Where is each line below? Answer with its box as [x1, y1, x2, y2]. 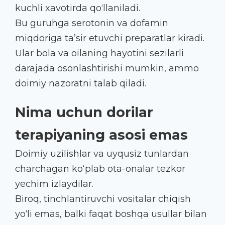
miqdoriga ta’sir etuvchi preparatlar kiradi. [15, 32, 204, 44]
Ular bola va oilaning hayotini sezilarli [15, 47, 184, 59]
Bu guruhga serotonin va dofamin [15, 17, 168, 29]
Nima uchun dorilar [15, 103, 153, 121]
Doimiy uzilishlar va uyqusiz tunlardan [15, 148, 189, 159]
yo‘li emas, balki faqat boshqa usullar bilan [15, 208, 207, 219]
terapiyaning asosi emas [15, 126, 188, 143]
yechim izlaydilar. [15, 178, 93, 189]
